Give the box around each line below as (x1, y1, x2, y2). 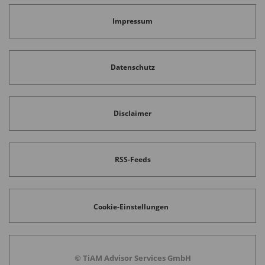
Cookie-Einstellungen (93, 202, 169, 212)
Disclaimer (114, 108, 151, 119)
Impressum (112, 16, 153, 27)
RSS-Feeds (114, 154, 151, 165)
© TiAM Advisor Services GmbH (74, 252, 191, 263)
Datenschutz (110, 62, 155, 73)
